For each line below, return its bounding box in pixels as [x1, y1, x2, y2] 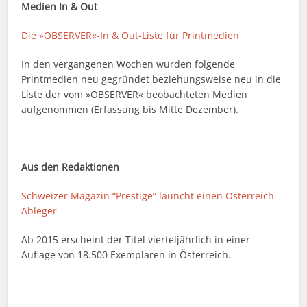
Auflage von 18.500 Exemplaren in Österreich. [21, 248, 232, 262]
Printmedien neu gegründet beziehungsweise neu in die [21, 73, 282, 86]
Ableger [21, 204, 58, 218]
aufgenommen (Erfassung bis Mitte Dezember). [21, 103, 239, 116]
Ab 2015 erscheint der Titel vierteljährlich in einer [21, 233, 251, 247]
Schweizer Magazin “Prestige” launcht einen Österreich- [21, 189, 278, 203]
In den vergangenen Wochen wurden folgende [21, 58, 236, 71]
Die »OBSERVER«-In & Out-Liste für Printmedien [21, 29, 240, 42]
